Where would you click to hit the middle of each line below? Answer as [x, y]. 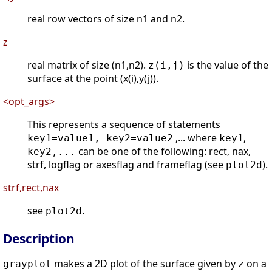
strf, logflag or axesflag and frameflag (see [127, 165]
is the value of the [226, 65]
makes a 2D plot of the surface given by [145, 264]
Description [39, 239]
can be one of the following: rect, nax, [163, 151]
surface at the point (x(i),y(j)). [93, 79]
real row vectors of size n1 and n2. [106, 19]
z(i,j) [166, 66]
